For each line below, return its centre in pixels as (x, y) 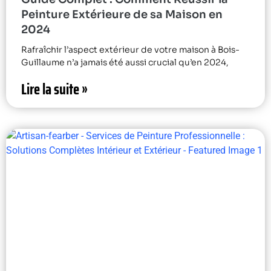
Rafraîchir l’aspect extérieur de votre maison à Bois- (130, 49)
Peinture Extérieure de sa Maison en (122, 14)
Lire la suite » (54, 89)
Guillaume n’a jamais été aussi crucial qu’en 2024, (125, 62)
